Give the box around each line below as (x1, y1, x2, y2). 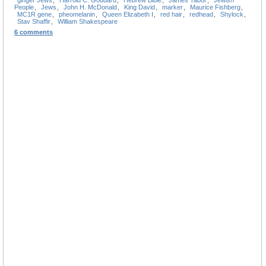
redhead (189, 10, 213, 18)
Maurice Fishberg (190, 3, 240, 11)
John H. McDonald (64, 3, 117, 11)
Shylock (220, 10, 243, 18)
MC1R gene (17, 10, 52, 18)
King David (124, 3, 155, 11)
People (14, 3, 34, 11)
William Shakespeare (58, 17, 118, 25)
